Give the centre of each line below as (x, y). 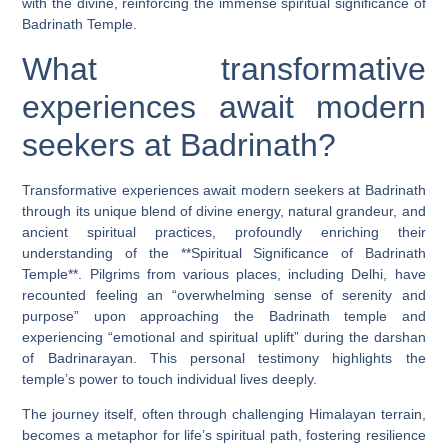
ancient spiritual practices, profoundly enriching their (224, 231)
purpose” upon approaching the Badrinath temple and (224, 315)
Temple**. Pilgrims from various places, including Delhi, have (224, 273)
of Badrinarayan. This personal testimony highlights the (224, 357)
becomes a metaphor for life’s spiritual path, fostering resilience (224, 435)
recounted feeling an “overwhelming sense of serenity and (224, 294)
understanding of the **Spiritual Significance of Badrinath (224, 252)
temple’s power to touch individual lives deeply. (170, 378)
